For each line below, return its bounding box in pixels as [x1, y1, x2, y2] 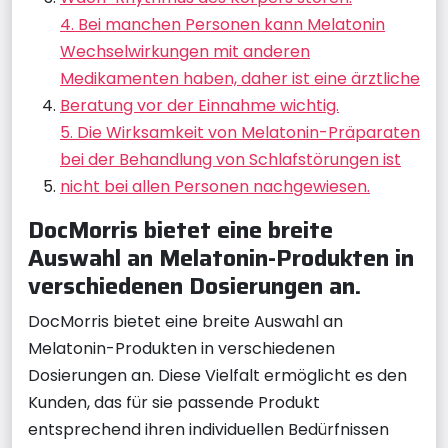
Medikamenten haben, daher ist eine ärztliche [60, 67, 420, 90]
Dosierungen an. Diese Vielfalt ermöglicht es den [28, 364, 407, 387]
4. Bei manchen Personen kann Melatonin [60, 13, 385, 36]
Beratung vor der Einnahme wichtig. [60, 94, 339, 117]
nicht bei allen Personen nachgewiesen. [60, 175, 370, 198]
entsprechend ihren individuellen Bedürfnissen [28, 418, 389, 441]
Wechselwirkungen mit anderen [60, 40, 310, 63]
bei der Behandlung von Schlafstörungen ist [60, 148, 401, 171]
